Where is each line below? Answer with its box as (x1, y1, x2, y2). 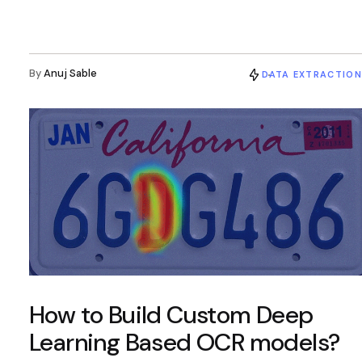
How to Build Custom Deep (29, 299, 314, 331)
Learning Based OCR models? (29, 326, 340, 359)
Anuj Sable (44, 66, 97, 80)
